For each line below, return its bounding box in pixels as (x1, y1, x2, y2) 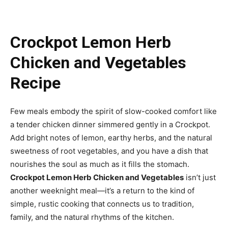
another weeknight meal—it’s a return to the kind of (10, 186, 194, 196)
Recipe (10, 73, 61, 93)
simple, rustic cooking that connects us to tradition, (10, 199, 194, 209)
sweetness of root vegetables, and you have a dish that (10, 146, 208, 156)
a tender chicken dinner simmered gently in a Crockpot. (10, 120, 210, 130)
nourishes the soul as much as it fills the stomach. (10, 159, 189, 169)
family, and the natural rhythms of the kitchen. (10, 212, 174, 222)
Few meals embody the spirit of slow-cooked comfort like (10, 106, 217, 117)
